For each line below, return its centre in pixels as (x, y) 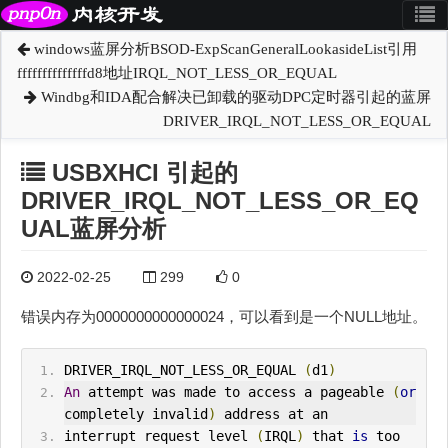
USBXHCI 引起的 (141, 172)
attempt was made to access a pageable (235, 392)
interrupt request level (159, 436)
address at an (271, 414)
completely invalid (135, 414)
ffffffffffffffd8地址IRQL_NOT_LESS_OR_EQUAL (177, 73)
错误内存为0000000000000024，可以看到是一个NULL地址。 (224, 317)
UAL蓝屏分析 (93, 228)
